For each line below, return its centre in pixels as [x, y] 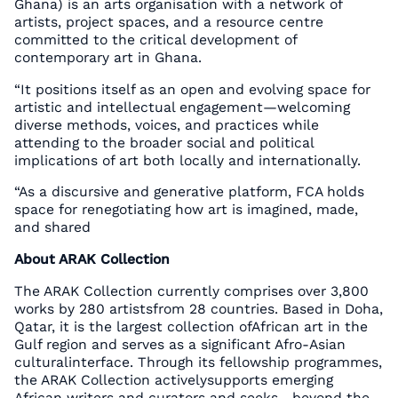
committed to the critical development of [155, 40]
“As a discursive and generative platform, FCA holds [189, 192]
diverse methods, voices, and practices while [166, 124]
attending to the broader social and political [163, 142]
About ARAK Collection [92, 259]
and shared [52, 227]
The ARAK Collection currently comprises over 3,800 [191, 291]
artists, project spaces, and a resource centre [168, 22]
